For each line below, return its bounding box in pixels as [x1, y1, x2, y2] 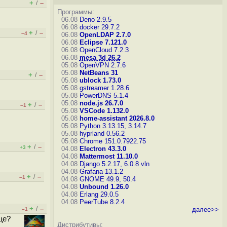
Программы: [57, 8, 94, 16]
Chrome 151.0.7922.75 [79, 137, 146, 145]
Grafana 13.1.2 [79, 168, 123, 175]
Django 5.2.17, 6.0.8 [79, 160, 139, 168]
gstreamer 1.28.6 [79, 84, 129, 92]
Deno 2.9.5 [79, 16, 111, 23]
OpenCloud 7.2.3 [79, 46, 129, 54]
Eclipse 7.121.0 [79, 39, 127, 46]
